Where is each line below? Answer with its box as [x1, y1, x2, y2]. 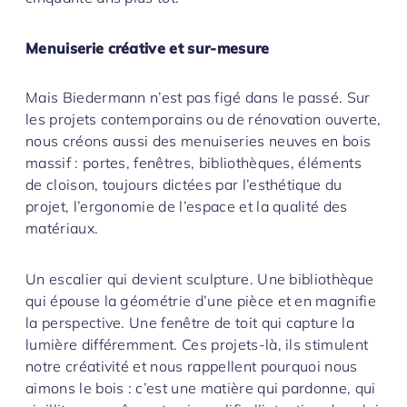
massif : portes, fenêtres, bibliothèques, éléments [25, 154, 362, 173]
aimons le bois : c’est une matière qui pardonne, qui [25, 379, 376, 398]
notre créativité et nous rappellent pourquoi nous [25, 357, 358, 376]
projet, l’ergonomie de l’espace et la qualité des [25, 197, 348, 216]
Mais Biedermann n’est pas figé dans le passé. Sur [25, 88, 371, 107]
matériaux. [25, 219, 99, 238]
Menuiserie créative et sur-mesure [25, 39, 270, 58]
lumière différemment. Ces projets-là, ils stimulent [25, 335, 369, 354]
